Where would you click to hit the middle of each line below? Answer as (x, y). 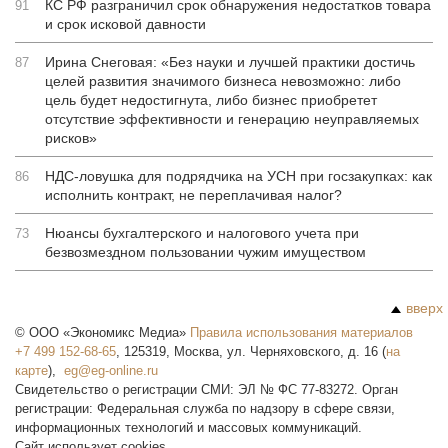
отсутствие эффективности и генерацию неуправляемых (232, 119)
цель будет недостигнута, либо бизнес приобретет (211, 100)
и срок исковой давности (125, 24)
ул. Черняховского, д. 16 (302, 351)
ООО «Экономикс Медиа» (107, 332)
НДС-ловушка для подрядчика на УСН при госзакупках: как (238, 176)
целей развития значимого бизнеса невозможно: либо (223, 81)
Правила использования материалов (301, 332)
